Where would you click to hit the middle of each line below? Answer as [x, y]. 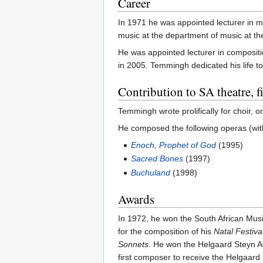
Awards [136, 199]
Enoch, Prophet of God [174, 145]
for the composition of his [166, 231]
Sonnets [133, 244]
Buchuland [151, 172]
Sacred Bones [157, 159]
